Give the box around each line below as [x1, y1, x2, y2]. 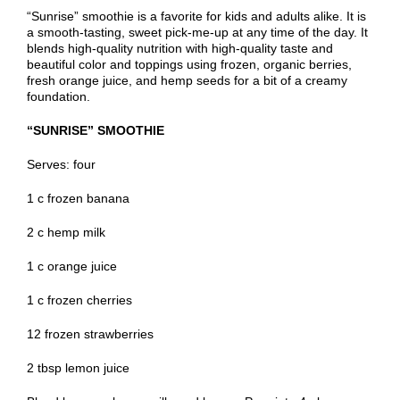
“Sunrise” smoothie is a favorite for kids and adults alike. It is [27, 9, 366, 24]
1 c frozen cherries [27, 293, 132, 308]
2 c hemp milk [27, 225, 105, 240]
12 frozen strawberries [27, 327, 154, 342]
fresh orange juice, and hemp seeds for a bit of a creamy [27, 73, 347, 88]
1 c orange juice [27, 259, 117, 274]
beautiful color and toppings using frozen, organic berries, [27, 57, 352, 72]
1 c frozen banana [27, 191, 129, 206]
